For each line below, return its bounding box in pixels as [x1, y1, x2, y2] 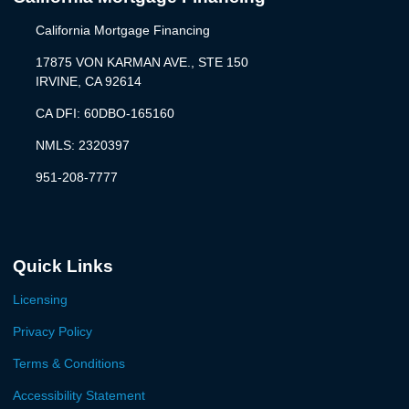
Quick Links [13, 257, 113, 277]
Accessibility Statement [13, 388, 145, 403]
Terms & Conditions [13, 356, 125, 371]
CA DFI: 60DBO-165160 [35, 106, 174, 121]
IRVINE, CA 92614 [35, 74, 142, 89]
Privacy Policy [13, 324, 92, 339]
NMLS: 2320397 [35, 138, 130, 153]
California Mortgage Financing [35, 23, 210, 38]
